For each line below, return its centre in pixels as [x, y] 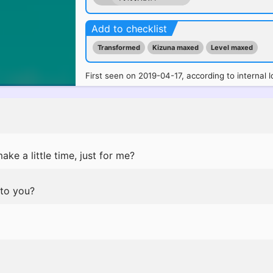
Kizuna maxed [175, 48]
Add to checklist [129, 29]
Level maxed [232, 48]
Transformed [119, 48]
